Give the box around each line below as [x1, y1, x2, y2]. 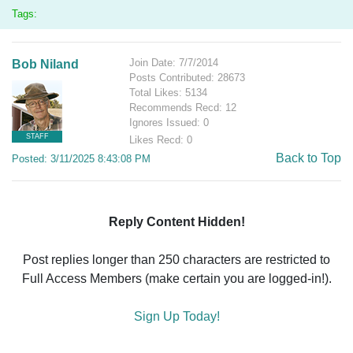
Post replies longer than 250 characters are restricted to [23, 253, 330, 267]
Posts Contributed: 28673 [129, 72, 246, 84]
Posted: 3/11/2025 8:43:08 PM [12, 153, 150, 165]
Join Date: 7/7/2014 [129, 57, 219, 69]
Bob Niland [12, 58, 79, 72]
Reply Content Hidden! [108, 215, 245, 229]
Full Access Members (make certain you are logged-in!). [21, 272, 332, 286]
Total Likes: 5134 [129, 87, 208, 99]
